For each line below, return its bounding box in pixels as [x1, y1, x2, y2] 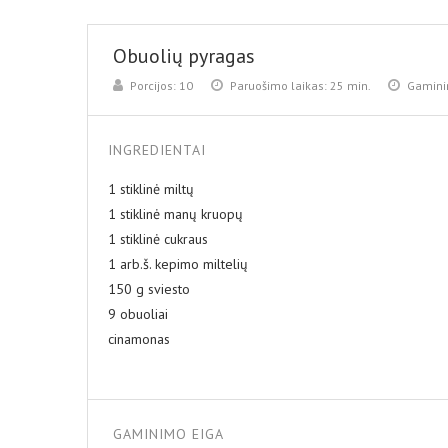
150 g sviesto [108, 280, 190, 299]
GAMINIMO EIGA [113, 425, 224, 444]
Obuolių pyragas [113, 43, 255, 70]
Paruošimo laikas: [227, 78, 330, 94]
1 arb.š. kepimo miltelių [108, 255, 248, 274]
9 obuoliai [108, 305, 168, 324]
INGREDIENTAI [108, 141, 206, 160]
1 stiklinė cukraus [108, 230, 208, 249]
